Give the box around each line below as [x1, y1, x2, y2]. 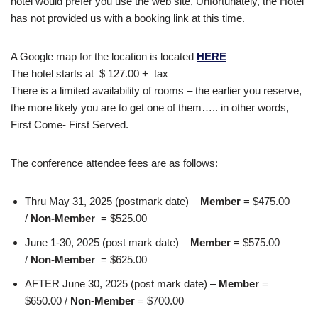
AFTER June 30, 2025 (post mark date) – [25, 278, 219, 290]
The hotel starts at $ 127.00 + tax [11, 67, 168, 79]
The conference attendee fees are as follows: [11, 157, 218, 169]
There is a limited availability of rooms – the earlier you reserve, [11, 84, 302, 97]
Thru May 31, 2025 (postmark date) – [25, 195, 200, 207]
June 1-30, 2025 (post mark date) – [25, 236, 190, 248]
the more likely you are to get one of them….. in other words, [11, 102, 289, 114]
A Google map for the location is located [11, 50, 197, 62]
